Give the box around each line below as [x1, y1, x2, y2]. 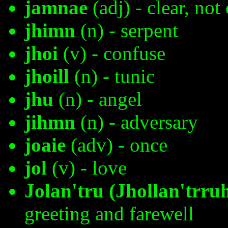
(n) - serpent [75, 19, 178, 41]
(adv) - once [66, 133, 167, 156]
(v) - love [47, 156, 127, 179]
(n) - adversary [75, 110, 198, 133]
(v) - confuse [58, 42, 165, 64]
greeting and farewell [24, 202, 194, 224]
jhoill [24, 65, 69, 87]
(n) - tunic [69, 65, 155, 87]
